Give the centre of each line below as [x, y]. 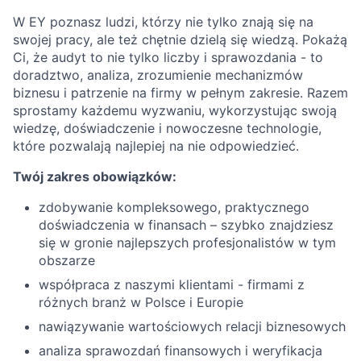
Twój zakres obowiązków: [95, 176]
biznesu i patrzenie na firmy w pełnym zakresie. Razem [180, 93]
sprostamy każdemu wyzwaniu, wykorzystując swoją [175, 110]
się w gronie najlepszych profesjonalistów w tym [187, 243]
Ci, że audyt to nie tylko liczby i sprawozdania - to [168, 57]
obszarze [67, 260]
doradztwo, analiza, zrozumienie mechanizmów [158, 75]
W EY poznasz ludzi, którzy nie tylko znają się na [163, 22]
